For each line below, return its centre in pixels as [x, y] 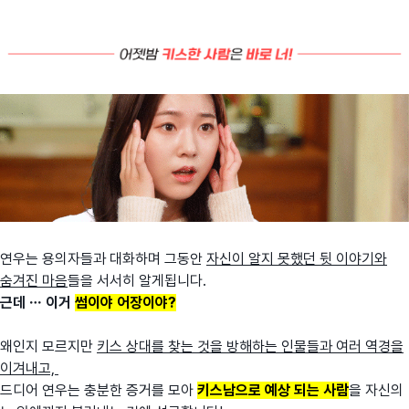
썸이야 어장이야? [126, 303]
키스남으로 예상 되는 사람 [273, 391]
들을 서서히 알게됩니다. [139, 281]
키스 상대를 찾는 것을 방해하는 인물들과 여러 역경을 [250, 347]
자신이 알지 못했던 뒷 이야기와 [297, 259]
